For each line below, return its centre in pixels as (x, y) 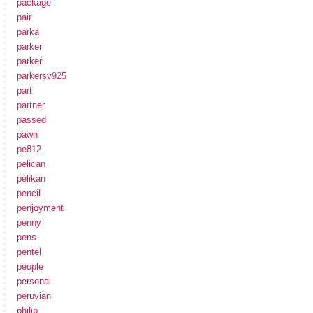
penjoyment (40, 208)
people (30, 266)
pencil (29, 193)
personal (34, 281)
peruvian (34, 296)
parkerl (30, 61)
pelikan (31, 178)
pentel (29, 252)
